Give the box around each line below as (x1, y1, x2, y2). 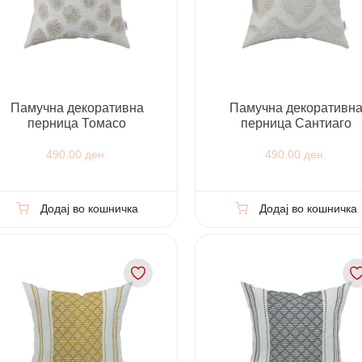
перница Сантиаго (240, 116, 351, 130)
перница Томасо (27, 116, 127, 130)
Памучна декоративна (10, 100, 144, 115)
